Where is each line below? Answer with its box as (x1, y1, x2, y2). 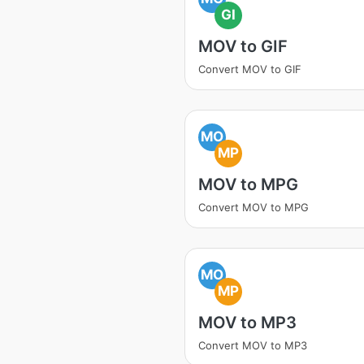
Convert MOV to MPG (198, 201, 309, 214)
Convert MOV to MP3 (198, 339, 307, 352)
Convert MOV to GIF (198, 63, 301, 76)
